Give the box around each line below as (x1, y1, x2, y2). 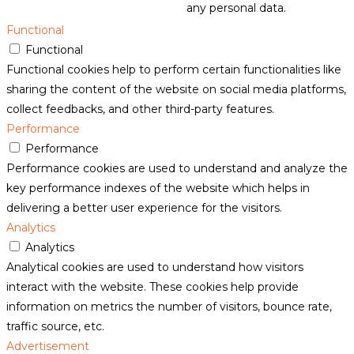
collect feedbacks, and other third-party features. (6, 101, 274, 116)
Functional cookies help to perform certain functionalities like (6, 62, 341, 77)
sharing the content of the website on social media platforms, (6, 81, 346, 96)
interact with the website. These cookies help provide (6, 279, 299, 294)
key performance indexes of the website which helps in (6, 180, 310, 195)
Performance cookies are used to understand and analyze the (6, 160, 348, 175)
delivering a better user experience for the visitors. (6, 200, 282, 215)
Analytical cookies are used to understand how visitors (6, 259, 303, 274)
